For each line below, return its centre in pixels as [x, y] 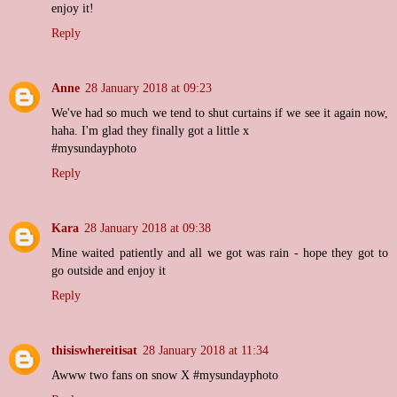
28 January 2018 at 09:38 [148, 228]
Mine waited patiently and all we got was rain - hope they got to [220, 253]
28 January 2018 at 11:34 [206, 350]
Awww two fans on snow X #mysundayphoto [165, 375]
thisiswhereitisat [94, 350]
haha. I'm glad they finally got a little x [150, 131]
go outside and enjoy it [109, 271]
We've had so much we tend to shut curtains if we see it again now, [220, 113]
